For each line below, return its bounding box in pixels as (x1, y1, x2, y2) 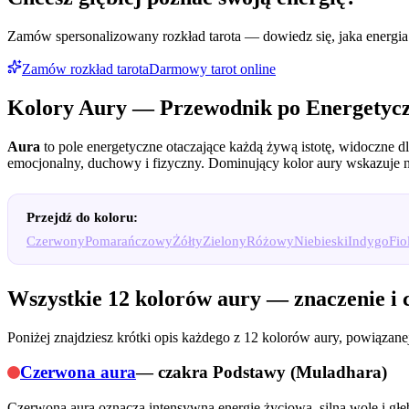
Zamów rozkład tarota (22, 60, 149, 77)
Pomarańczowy (85, 232, 173, 248)
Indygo (348, 232, 389, 248)
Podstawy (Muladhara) (213, 362, 387, 383)
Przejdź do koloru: (26, 208, 138, 225)
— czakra (136, 362, 213, 383)
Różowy (246, 232, 294, 248)
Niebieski (294, 232, 348, 248)
